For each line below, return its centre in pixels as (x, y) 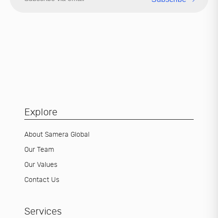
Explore (41, 112)
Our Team (39, 150)
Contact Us (42, 180)
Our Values (41, 165)
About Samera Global (57, 135)
